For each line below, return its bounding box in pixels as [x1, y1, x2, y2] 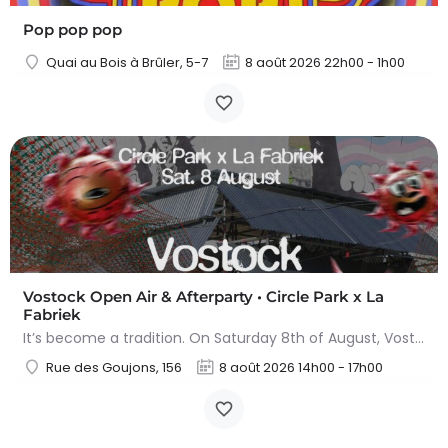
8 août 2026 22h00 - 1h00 [245, 53, 405, 72]
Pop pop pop [23, 20, 122, 39]
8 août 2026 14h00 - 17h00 [219, 358, 383, 377]
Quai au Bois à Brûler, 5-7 [46, 53, 208, 72]
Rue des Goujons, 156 [46, 358, 182, 377]
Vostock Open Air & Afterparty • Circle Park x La [23, 287, 384, 306]
